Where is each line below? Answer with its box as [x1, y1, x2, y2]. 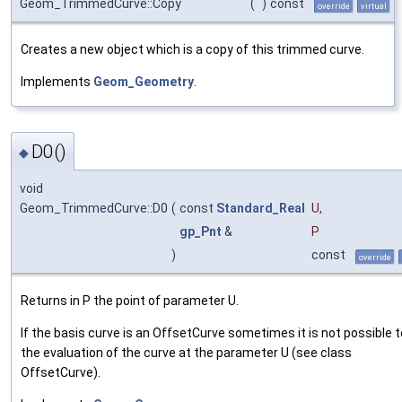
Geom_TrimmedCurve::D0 [20, 200, 168, 215]
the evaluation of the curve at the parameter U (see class [21, 345, 352, 360]
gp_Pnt [179, 223, 222, 239]
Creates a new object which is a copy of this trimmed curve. [21, 42, 364, 57]
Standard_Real [216, 200, 305, 215]
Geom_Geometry [93, 74, 194, 90]
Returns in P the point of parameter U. [21, 293, 239, 308]
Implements [21, 74, 93, 90]
